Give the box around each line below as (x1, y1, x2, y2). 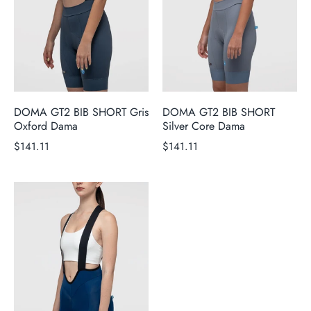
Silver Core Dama (162, 117, 245, 134)
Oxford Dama (14, 117, 78, 134)
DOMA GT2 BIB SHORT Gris (14, 103, 149, 120)
